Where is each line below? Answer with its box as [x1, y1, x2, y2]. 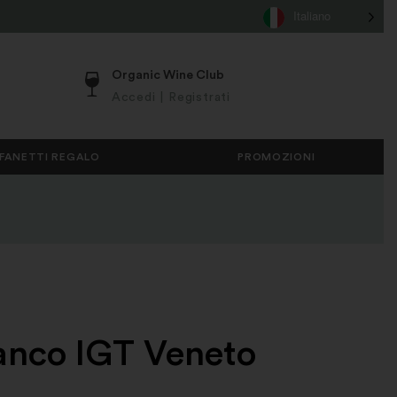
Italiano [292, 7, 331, 24]
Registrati [167, 90, 230, 104]
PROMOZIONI [237, 152, 315, 162]
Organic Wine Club [111, 68, 224, 82]
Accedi [111, 90, 156, 104]
